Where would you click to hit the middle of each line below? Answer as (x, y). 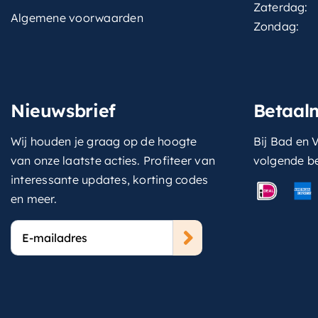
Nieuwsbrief (63, 110)
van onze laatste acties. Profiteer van (113, 160)
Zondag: (276, 26)
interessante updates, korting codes (109, 180)
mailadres (38, 248)
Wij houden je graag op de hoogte (104, 141)
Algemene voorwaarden (77, 18)
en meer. (33, 199)
